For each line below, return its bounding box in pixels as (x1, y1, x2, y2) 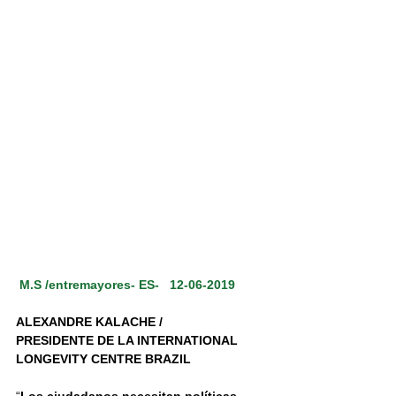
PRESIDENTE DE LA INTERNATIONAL (16, 333, 241, 348)
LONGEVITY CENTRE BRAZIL (16, 352, 191, 367)
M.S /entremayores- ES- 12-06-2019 (19, 278, 235, 293)
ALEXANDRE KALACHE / (16, 315, 166, 330)
